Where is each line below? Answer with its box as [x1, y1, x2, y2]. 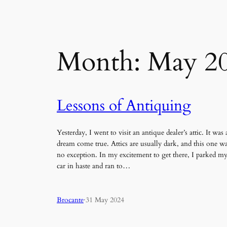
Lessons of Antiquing [57, 95, 191, 116]
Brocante [57, 195, 84, 205]
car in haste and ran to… [57, 161, 130, 171]
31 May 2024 [86, 195, 124, 205]
